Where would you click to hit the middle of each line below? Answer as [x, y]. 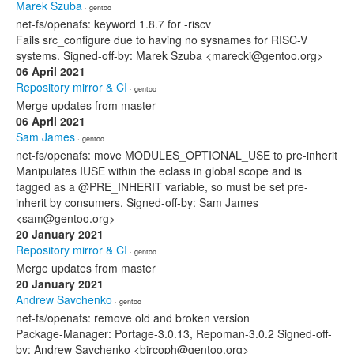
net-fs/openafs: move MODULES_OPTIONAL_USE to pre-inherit [177, 155]
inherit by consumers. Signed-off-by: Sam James [137, 202]
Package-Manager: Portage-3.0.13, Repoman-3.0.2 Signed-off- [174, 333]
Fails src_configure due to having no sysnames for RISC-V [162, 40]
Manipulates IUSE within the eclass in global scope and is [159, 171]
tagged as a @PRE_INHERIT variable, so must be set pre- [162, 186]
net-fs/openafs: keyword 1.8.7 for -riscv [113, 24]
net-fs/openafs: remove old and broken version [133, 318]
